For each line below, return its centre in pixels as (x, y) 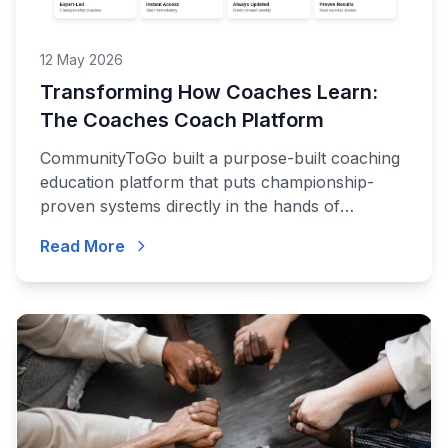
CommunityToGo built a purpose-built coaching (220, 158)
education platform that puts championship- (207, 182)
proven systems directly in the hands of (190, 206)
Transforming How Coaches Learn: (209, 92)
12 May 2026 (81, 59)
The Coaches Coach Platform (182, 120)
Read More (82, 246)
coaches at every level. (127, 230)
